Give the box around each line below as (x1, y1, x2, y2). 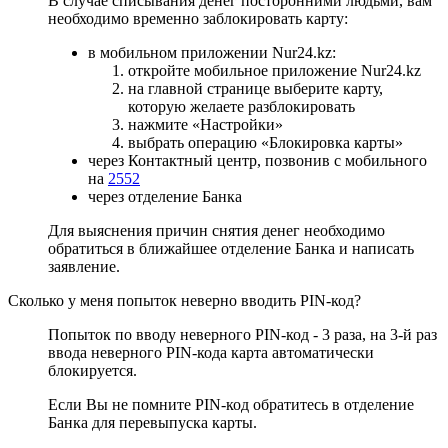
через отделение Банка (88, 187, 242, 205)
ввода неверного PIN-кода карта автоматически (48, 343, 374, 361)
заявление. (48, 257, 120, 275)
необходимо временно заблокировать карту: (48, 9, 348, 27)
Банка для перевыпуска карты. (48, 413, 257, 431)
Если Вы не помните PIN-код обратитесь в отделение (48, 395, 414, 413)
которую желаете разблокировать (128, 97, 355, 115)
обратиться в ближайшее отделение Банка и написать (48, 239, 414, 257)
